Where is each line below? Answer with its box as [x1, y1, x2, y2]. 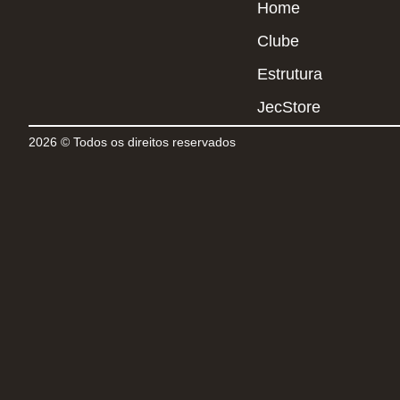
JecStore [257, 97, 321, 116]
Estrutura [257, 64, 322, 83]
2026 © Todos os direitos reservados [29, 134, 236, 149]
